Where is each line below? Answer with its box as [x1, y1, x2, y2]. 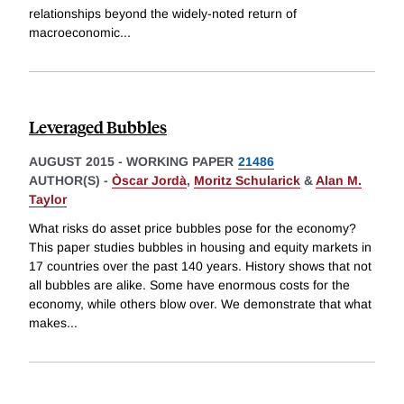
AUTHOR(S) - [29, 173, 112, 188]
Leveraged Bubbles [29, 115, 167, 139]
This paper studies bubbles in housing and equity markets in [29, 239, 372, 254]
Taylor [29, 192, 67, 207]
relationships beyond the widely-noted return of [29, 6, 297, 22]
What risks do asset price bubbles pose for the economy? [29, 220, 356, 235]
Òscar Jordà [112, 173, 187, 188]
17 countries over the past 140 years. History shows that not [29, 258, 372, 273]
